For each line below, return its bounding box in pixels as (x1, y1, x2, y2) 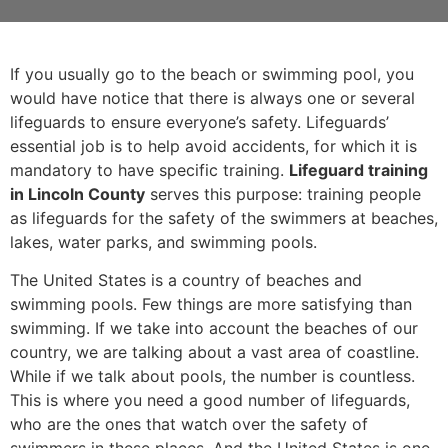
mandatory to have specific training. (10, 160, 289, 180)
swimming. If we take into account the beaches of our (10, 318, 418, 339)
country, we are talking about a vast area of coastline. (10, 342, 419, 363)
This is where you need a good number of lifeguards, (10, 390, 410, 411)
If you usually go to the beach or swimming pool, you (10, 64, 414, 84)
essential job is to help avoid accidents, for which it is (10, 136, 417, 156)
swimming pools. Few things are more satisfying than (10, 294, 412, 315)
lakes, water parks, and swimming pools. (10, 232, 317, 252)
